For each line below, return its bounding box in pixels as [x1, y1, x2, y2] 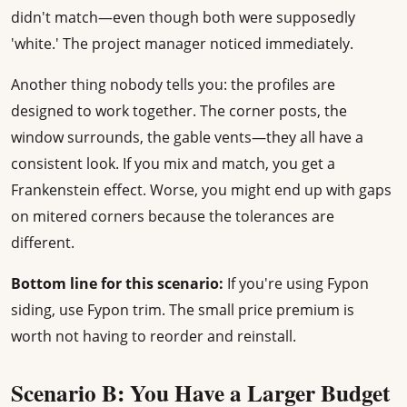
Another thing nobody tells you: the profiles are [11, 74, 335, 95]
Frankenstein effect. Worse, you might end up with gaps [11, 180, 392, 201]
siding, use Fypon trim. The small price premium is [11, 300, 354, 321]
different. [11, 233, 74, 253]
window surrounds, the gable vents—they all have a [11, 127, 363, 148]
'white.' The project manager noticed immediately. [11, 34, 353, 55]
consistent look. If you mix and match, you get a [11, 154, 335, 174]
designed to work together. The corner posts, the [11, 101, 347, 122]
